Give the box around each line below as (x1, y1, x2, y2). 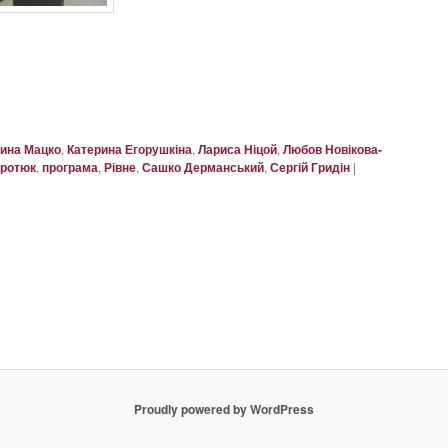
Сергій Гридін (270, 157, 350, 176)
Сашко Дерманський (142, 157, 264, 176)
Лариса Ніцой (198, 139, 277, 158)
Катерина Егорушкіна (67, 139, 192, 158)
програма (42, 157, 98, 176)
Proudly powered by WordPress (134, 400, 314, 419)
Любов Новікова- (283, 139, 382, 158)
